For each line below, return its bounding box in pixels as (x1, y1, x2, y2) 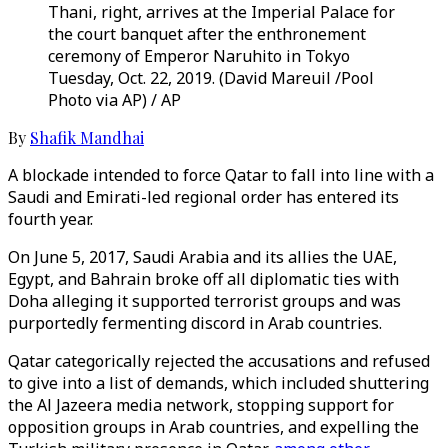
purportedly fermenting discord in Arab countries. (8, 312, 382, 334)
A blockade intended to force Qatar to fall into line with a (8, 164, 434, 186)
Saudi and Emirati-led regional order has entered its (8, 186, 399, 208)
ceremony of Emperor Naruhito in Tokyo (48, 45, 350, 67)
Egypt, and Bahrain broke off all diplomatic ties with (8, 268, 399, 290)
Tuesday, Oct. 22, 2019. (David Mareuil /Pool (48, 67, 374, 89)
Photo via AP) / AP (48, 89, 181, 111)
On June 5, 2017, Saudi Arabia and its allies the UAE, (8, 246, 397, 268)
